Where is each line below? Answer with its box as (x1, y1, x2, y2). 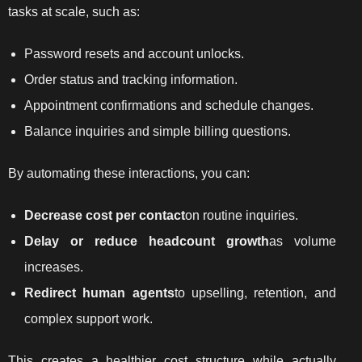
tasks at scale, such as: (8, 4, 140, 19)
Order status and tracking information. (24, 72, 238, 86)
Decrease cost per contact (24, 208, 185, 222)
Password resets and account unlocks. (24, 46, 244, 61)
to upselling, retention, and (174, 285, 336, 300)
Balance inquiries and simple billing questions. (24, 124, 291, 138)
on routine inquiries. (185, 208, 298, 222)
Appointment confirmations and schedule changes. (24, 98, 314, 112)
